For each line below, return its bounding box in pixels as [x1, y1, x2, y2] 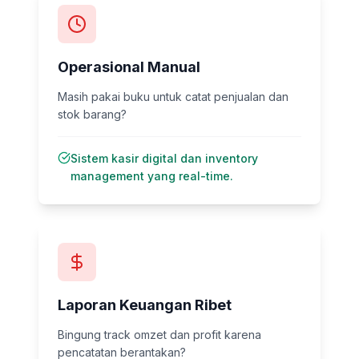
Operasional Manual [58, 58, 200, 75]
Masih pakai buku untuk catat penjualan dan [58, 90, 288, 103]
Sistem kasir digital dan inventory [71, 151, 258, 165]
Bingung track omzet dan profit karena [58, 328, 261, 341]
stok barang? [58, 107, 127, 121]
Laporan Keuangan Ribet [58, 296, 232, 313]
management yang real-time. [71, 169, 233, 183]
